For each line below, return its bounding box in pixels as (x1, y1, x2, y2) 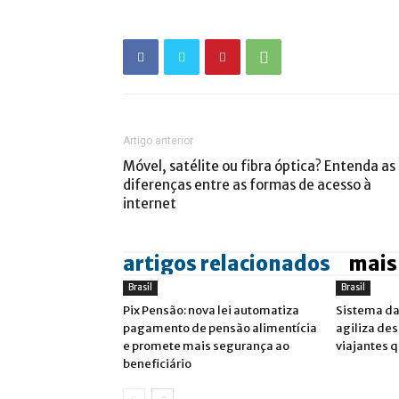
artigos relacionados (123, 251, 330, 276)
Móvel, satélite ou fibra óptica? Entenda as (123, 158, 395, 175)
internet (123, 195, 176, 212)
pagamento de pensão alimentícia (123, 321, 317, 336)
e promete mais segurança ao (123, 338, 289, 354)
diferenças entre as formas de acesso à (123, 176, 371, 193)
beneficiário (123, 356, 191, 371)
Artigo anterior (123, 134, 193, 147)
